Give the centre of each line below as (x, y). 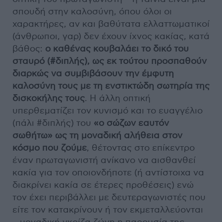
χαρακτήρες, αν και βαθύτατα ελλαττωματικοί (111, 24)
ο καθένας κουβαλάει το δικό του (117, 49)
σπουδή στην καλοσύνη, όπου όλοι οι (92, 11)
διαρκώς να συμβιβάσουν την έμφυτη (93, 73)
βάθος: (29, 49)
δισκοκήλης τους (49, 98)
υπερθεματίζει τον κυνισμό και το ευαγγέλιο (108, 111)
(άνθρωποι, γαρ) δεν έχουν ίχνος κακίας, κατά (111, 36)
